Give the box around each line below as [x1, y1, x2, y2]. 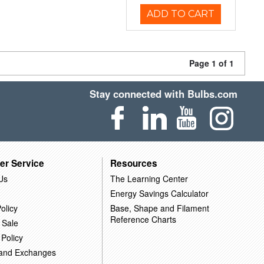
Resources [110, 156, 157, 170]
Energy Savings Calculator [110, 187, 209, 199]
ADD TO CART [147, 8, 215, 19]
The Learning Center [110, 172, 188, 184]
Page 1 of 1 [189, 57, 234, 69]
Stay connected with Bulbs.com [90, 87, 238, 101]
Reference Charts [110, 213, 176, 225]
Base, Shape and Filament [110, 202, 209, 214]
